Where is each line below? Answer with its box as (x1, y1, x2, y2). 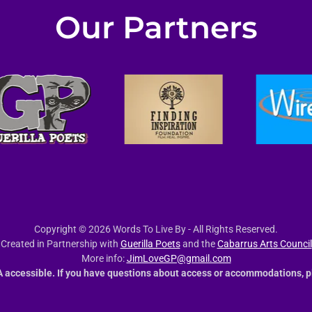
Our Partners (54, 8, 258, 46)
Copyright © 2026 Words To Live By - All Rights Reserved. (34, 224, 278, 235)
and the (180, 238, 217, 249)
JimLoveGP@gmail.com (126, 253, 231, 264)
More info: (81, 253, 127, 264)
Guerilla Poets (120, 238, 180, 249)
